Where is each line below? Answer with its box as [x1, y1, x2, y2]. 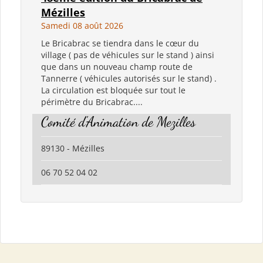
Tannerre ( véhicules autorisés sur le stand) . [41, 72, 217, 84]
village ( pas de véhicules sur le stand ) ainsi [41, 49, 214, 60]
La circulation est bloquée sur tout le [41, 84, 186, 96]
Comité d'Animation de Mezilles [41, 113, 195, 130]
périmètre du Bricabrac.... [41, 96, 143, 107]
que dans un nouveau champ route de [41, 60, 193, 72]
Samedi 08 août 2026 [41, 19, 123, 31]
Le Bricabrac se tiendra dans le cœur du [41, 37, 199, 49]
